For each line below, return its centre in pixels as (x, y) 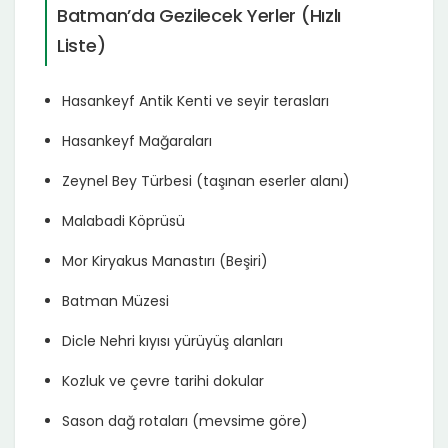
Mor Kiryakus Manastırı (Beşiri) (165, 260)
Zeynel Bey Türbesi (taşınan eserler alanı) (206, 180)
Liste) (81, 45)
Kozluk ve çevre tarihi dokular (163, 380)
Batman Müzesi (115, 300)
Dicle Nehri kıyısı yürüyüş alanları (172, 340)
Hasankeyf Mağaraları (137, 140)
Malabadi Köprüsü (123, 220)
